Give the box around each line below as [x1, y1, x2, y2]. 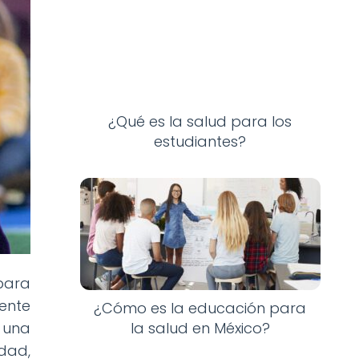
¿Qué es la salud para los [108, 111, 292, 131]
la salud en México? [130, 318, 270, 339]
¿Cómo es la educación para [94, 298, 307, 319]
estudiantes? [154, 131, 247, 151]
